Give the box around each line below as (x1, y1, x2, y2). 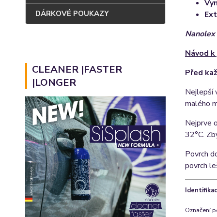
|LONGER (32, 76, 76, 89)
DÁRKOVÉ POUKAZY (35, 9, 109, 18)
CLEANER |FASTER (32, 63, 122, 76)
